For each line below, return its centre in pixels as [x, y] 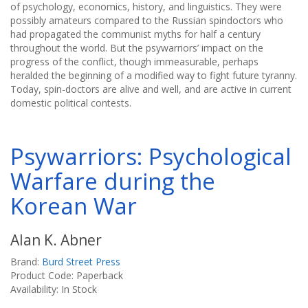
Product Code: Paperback [67, 275]
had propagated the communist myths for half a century [135, 34]
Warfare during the [113, 181]
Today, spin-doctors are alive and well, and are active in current [151, 89]
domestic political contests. [71, 103]
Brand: [26, 262]
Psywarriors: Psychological [151, 156]
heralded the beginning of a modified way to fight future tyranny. [154, 75]
